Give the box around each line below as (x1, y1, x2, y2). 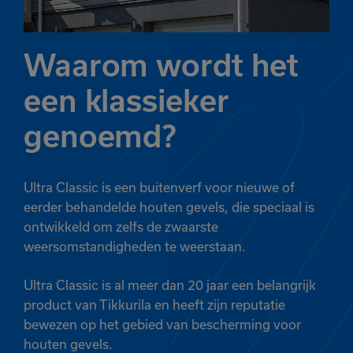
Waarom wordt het (24, 48, 299, 84)
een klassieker (24, 84, 229, 119)
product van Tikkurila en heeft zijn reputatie (24, 298, 285, 313)
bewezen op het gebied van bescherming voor (24, 318, 301, 333)
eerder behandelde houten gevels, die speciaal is (24, 200, 314, 215)
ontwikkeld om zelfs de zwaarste (24, 220, 218, 235)
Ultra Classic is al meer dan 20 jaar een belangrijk (24, 278, 316, 293)
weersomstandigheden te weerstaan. (24, 240, 246, 255)
